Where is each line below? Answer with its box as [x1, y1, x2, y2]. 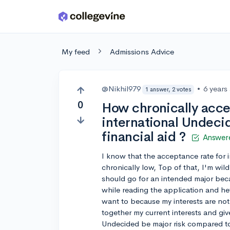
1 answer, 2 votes [145, 85, 191, 93]
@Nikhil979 [102, 84, 141, 93]
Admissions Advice [110, 47, 174, 56]
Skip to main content [11, 14, 83, 24]
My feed [62, 47, 90, 56]
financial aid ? [102, 128, 186, 145]
